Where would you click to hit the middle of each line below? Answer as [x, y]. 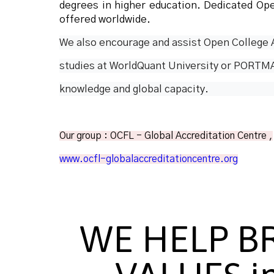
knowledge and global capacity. [134, 89]
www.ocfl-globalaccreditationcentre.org [149, 159]
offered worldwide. [105, 20]
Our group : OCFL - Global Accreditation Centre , [166, 136]
